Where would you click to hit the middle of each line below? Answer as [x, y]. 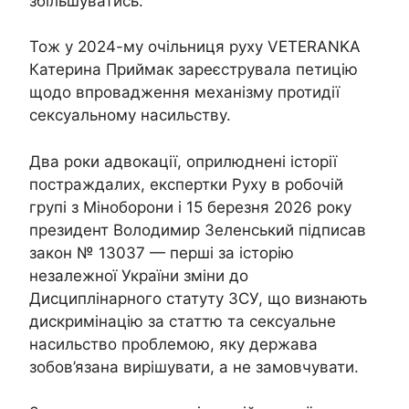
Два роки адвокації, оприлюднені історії [183, 161]
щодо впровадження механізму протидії [184, 92]
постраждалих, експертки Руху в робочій [186, 184]
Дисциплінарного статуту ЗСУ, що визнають [198, 298]
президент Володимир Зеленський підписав [198, 230]
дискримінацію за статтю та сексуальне [183, 321]
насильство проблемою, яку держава [173, 344]
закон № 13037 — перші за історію [162, 252]
